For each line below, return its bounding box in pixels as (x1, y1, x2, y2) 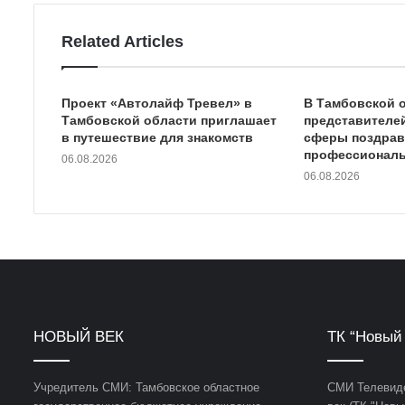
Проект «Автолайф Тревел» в (61, 96, 252, 111)
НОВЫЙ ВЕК (33, 328, 124, 346)
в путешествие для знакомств (61, 130, 253, 146)
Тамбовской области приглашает (61, 113, 277, 128)
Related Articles (61, 33, 184, 52)
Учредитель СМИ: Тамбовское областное (33, 381, 259, 395)
